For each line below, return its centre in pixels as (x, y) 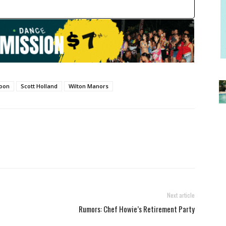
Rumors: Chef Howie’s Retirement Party (137, 209)
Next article (181, 195)
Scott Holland (39, 86)
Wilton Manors (89, 86)
